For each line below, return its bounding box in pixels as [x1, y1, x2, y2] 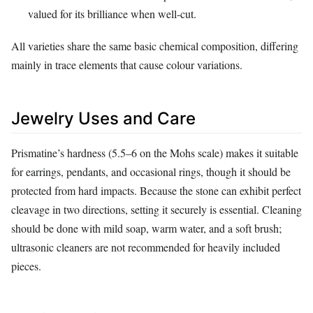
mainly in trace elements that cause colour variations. [11, 57, 242, 73]
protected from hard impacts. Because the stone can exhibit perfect [11, 183, 301, 198]
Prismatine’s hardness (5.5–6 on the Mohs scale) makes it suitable [11, 145, 298, 161]
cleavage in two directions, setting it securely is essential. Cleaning [11, 202, 302, 217]
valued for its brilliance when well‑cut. [28, 6, 196, 22]
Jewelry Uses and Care [11, 108, 196, 129]
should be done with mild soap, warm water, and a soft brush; [11, 221, 282, 236]
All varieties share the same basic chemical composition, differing [11, 38, 298, 54]
